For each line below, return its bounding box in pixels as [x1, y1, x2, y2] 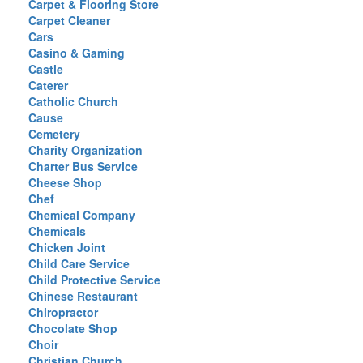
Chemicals [28, 223, 86, 239]
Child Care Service [28, 255, 130, 271]
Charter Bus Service [28, 158, 138, 174]
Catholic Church [28, 93, 118, 109]
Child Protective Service [28, 271, 160, 288]
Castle [28, 61, 63, 77]
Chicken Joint [28, 239, 105, 255]
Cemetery [28, 126, 80, 142]
